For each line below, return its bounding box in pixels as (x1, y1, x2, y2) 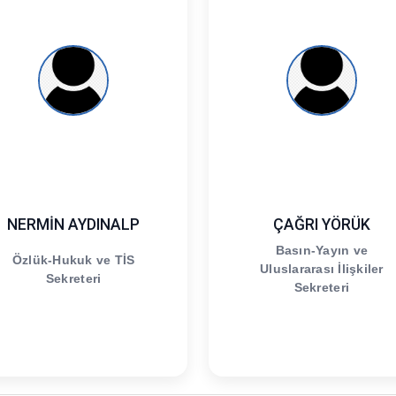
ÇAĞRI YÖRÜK (272, 215, 370, 233)
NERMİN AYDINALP (7, 215, 141, 233)
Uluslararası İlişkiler (260, 262, 384, 277)
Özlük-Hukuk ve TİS (11, 252, 135, 267)
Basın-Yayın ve (275, 243, 369, 258)
